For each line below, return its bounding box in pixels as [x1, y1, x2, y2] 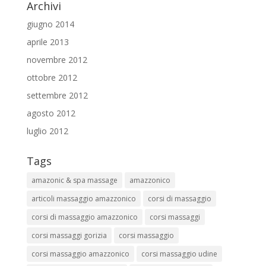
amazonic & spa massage [31, 175, 118, 185]
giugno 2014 [26, 18, 74, 30]
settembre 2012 [26, 89, 88, 101]
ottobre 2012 [26, 71, 77, 83]
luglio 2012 [26, 125, 68, 137]
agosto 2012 [26, 107, 75, 119]
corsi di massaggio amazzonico [31, 211, 138, 222]
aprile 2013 [26, 36, 69, 47]
